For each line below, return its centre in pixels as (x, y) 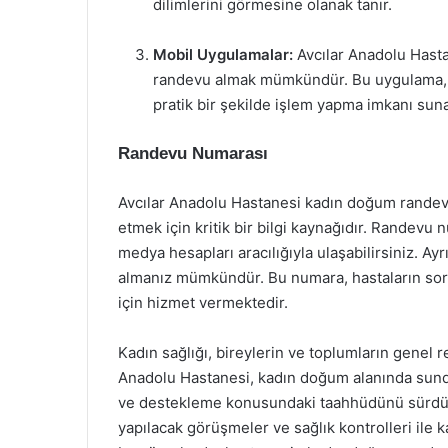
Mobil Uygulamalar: (223, 54)
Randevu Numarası (193, 153)
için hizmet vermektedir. (203, 302)
